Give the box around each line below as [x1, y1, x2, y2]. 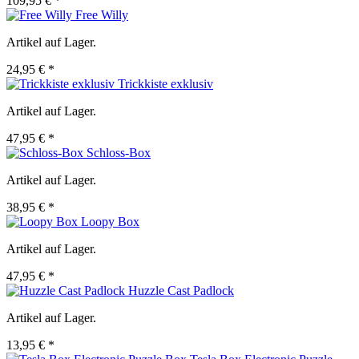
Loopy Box [81, 215, 139, 229]
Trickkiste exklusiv [118, 77, 213, 91]
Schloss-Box [87, 146, 151, 160]
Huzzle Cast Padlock [128, 284, 234, 298]
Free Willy [75, 8, 128, 22]
